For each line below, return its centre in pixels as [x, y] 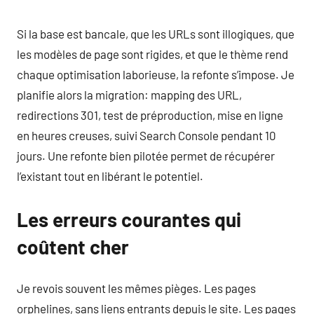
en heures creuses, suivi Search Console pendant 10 [146, 135]
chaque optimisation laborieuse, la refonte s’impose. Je [156, 74]
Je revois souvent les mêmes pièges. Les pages [136, 288]
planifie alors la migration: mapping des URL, [129, 94]
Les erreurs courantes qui [129, 219]
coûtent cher [73, 246]
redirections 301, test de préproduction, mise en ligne [150, 115]
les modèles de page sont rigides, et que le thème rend [152, 54]
